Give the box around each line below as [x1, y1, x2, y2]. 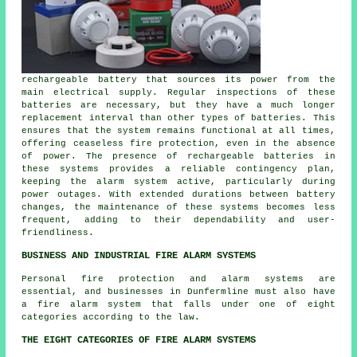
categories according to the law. [22, 312, 201, 322]
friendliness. [22, 227, 95, 237]
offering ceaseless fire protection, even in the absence [22, 138, 335, 148]
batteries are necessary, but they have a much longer [22, 100, 335, 110]
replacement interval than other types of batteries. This [22, 112, 335, 123]
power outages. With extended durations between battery [22, 189, 335, 199]
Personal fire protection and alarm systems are [22, 273, 335, 284]
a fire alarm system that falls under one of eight [22, 299, 335, 309]
